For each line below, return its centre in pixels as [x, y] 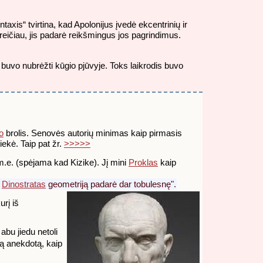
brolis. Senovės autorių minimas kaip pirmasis [93, 133]
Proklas [143, 162]
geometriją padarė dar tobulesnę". [111, 184]
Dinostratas [24, 184]
